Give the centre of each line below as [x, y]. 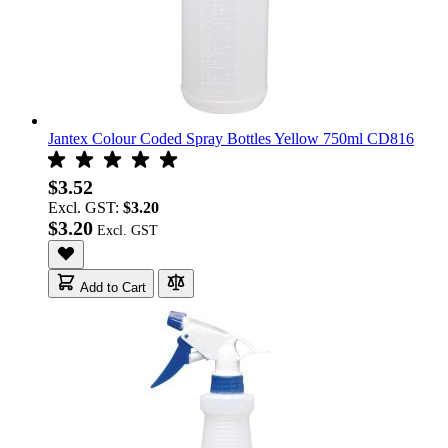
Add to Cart [113, 287]
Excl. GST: [85, 207]
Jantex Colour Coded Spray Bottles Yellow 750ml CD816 [231, 138]
